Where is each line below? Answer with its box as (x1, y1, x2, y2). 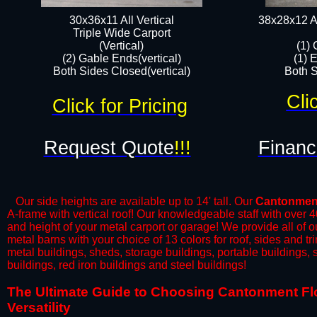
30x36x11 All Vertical (69, 14, 174, 26)
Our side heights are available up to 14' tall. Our (7, 195, 255, 207)
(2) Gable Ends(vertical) (62, 52, 181, 64)
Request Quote (43, 137, 174, 158)
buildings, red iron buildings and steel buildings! (7, 259, 246, 271)
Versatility (7, 300, 71, 315)
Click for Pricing (52, 96, 188, 117)
